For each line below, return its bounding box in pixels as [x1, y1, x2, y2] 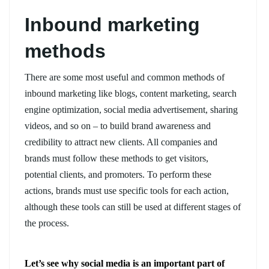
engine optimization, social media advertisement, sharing [25, 104, 238, 115]
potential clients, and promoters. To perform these [25, 169, 211, 180]
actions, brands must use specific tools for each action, [25, 185, 229, 196]
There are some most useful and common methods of [25, 71, 225, 82]
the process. [25, 217, 69, 228]
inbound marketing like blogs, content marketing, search [25, 88, 237, 98]
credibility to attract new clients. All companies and [25, 136, 217, 147]
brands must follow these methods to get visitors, [25, 153, 208, 163]
